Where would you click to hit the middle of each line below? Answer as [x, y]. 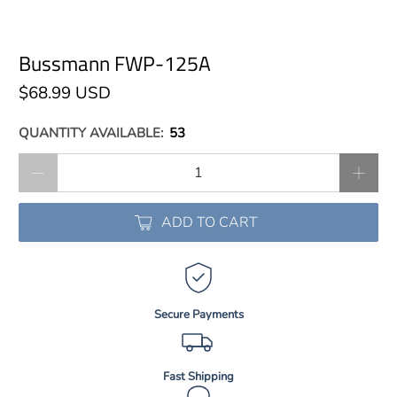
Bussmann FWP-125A [115, 63]
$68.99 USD [65, 93]
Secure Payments [198, 315]
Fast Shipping [198, 377]
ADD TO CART [209, 223]
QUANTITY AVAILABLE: [91, 133]
